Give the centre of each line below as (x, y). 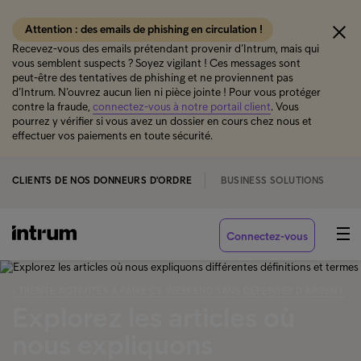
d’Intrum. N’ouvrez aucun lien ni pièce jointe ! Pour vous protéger (166, 92)
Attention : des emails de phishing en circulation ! (145, 29)
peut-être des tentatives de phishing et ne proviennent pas (153, 78)
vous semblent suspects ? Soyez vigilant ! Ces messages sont (156, 63)
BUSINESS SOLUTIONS (273, 180)
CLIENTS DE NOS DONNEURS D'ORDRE (102, 180)
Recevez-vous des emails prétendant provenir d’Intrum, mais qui (166, 49)
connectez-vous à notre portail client (182, 107)
